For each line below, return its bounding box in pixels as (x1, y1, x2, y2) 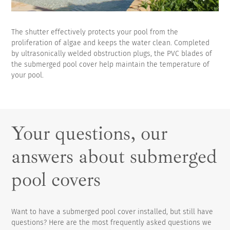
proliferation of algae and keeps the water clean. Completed (11, 38, 210, 47)
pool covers (11, 167, 101, 191)
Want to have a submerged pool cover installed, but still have (11, 207, 214, 216)
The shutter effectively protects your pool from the (11, 27, 179, 36)
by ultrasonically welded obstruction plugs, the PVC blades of (11, 49, 213, 58)
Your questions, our (11, 121, 168, 145)
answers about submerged (11, 144, 218, 168)
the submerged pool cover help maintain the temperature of (11, 60, 210, 69)
